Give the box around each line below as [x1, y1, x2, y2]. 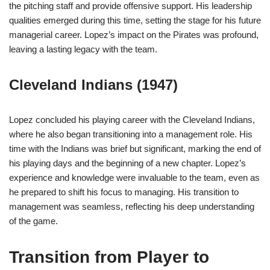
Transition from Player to [9, 248, 209, 267]
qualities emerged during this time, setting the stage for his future [9, 15, 261, 26]
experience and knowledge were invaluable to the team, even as [9, 172, 260, 183]
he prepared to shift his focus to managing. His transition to [9, 187, 239, 198]
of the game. [9, 216, 58, 227]
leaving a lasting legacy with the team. [9, 44, 157, 55]
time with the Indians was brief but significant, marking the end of [9, 143, 261, 154]
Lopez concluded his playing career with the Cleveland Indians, [9, 115, 255, 125]
